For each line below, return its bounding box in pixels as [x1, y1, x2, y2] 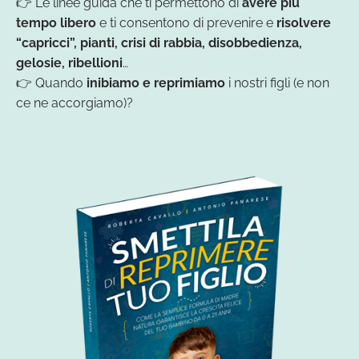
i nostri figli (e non [225, 75, 329, 91]
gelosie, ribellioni [16, 54, 123, 71]
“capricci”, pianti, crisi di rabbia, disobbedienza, [16, 34, 302, 50]
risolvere [273, 14, 331, 30]
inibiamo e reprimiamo [83, 75, 225, 91]
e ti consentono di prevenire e [96, 14, 273, 30]
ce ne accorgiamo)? [16, 95, 133, 111]
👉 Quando [16, 75, 83, 91]
